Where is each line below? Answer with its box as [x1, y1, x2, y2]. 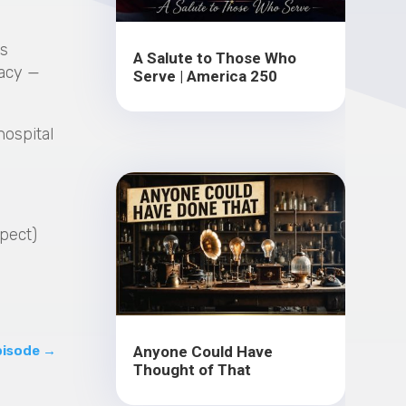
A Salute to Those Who [133, 49, 297, 68]
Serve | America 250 [133, 67, 278, 86]
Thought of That [133, 360, 252, 379]
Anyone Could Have [133, 342, 274, 361]
